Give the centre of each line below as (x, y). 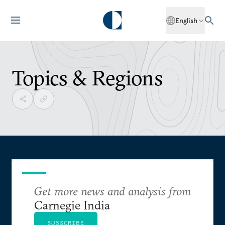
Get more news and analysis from (113, 191)
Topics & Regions (88, 78)
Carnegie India (72, 205)
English (186, 21)
